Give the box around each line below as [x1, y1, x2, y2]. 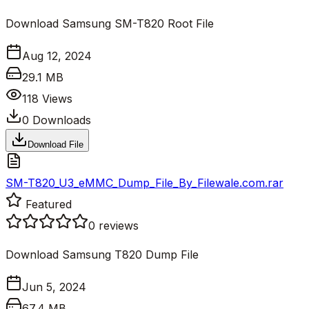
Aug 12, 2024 [22, 48, 92, 63]
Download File [28, 139, 83, 150]
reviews [99, 218, 139, 232]
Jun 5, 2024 [22, 279, 86, 294]
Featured [22, 197, 72, 211]
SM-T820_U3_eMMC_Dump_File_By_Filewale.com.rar [6, 175, 283, 190]
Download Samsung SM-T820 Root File [6, 16, 214, 30]
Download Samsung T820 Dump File [6, 247, 199, 261]
